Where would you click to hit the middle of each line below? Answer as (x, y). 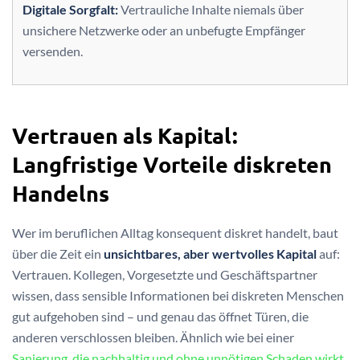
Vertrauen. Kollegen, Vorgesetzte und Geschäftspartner (165, 274)
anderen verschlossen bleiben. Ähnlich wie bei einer (153, 337)
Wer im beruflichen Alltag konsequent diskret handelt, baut (175, 232)
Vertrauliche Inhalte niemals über (211, 10)
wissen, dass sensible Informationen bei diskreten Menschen (178, 295)
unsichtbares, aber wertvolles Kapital (210, 253)
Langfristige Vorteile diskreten (172, 164)
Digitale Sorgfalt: (70, 10)
